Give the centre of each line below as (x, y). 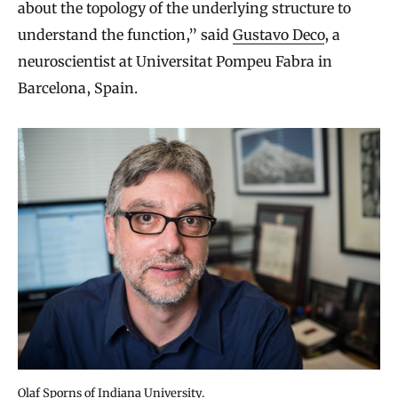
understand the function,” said (125, 35)
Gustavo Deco (279, 35)
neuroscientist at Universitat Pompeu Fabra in (175, 62)
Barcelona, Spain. (78, 88)
